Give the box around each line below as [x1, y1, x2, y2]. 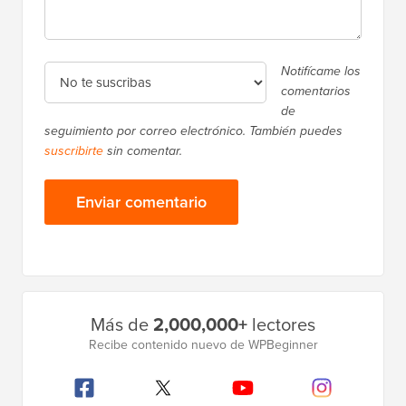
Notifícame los [281, 62, 361, 82]
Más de [91, 311, 153, 339]
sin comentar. [103, 141, 182, 161]
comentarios [281, 82, 351, 101]
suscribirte [44, 141, 103, 161]
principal [22, 347, 93, 375]
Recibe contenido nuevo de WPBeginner [88, 335, 318, 355]
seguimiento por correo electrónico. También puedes [44, 121, 343, 141]
